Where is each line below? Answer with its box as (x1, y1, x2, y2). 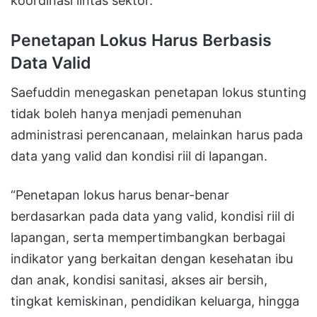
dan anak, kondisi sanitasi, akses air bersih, (11, 272, 267, 288)
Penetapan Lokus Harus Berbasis (11, 30, 272, 50)
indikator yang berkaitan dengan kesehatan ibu (11, 251, 293, 267)
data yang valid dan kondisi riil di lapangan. (11, 149, 267, 164)
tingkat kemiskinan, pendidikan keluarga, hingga (11, 294, 299, 309)
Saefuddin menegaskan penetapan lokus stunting (11, 85, 306, 100)
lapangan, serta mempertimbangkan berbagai (11, 230, 285, 246)
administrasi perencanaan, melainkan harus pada (11, 127, 303, 143)
